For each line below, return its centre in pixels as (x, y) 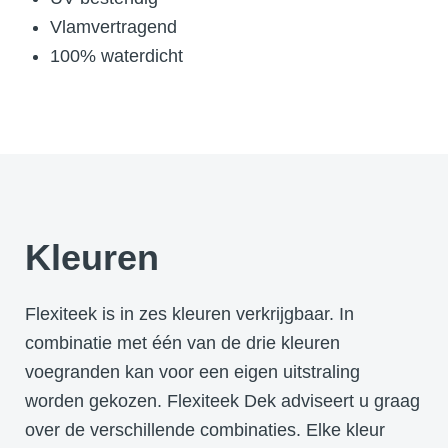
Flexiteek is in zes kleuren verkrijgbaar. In (189, 313)
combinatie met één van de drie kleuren (182, 342)
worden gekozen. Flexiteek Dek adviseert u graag (222, 400)
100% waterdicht (116, 55)
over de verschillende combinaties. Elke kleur (205, 429)
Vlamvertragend (113, 26)
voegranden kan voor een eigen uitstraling (192, 371)
